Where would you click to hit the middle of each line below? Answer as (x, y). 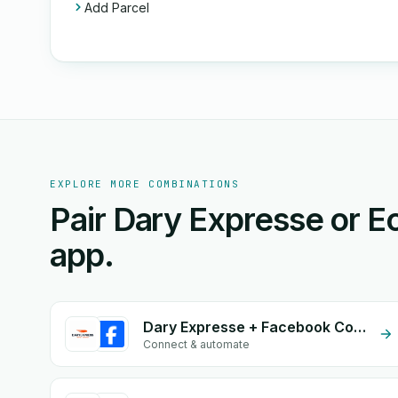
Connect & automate (196, 344)
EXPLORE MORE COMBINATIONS (145, 184)
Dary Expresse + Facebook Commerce (360, 327)
